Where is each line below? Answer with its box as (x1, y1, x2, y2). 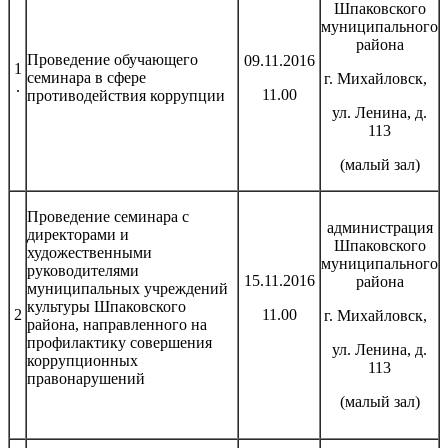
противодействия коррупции (27, 86, 225, 104)
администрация (326, 218, 433, 236)
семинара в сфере (27, 68, 146, 86)
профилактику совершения (27, 333, 212, 351)
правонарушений (27, 369, 149, 387)
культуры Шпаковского (27, 297, 186, 315)
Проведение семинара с (27, 207, 189, 225)
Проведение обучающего (27, 50, 198, 68)
